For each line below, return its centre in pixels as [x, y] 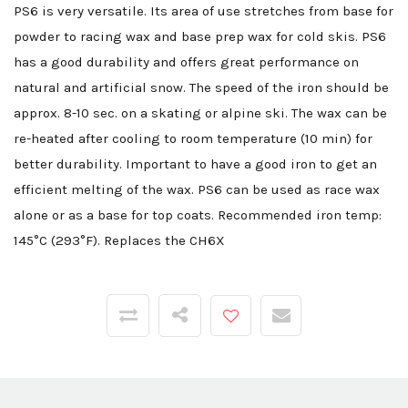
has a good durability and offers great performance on [186, 62]
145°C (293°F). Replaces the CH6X [119, 241]
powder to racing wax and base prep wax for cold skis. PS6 [200, 37]
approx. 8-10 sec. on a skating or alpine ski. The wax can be [200, 113]
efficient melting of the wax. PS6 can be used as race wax [197, 190]
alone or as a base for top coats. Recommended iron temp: [198, 215]
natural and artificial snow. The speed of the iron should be [201, 88]
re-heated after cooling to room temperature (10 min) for [193, 139]
